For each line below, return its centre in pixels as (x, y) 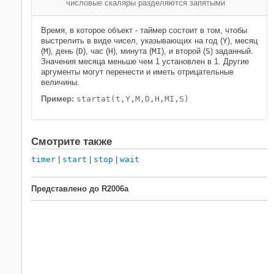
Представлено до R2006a (80, 189)
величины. (60, 82)
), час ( (96, 51)
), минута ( (132, 51)
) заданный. (232, 51)
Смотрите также (72, 142)
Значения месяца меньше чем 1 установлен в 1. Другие (145, 61)
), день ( (63, 51)
